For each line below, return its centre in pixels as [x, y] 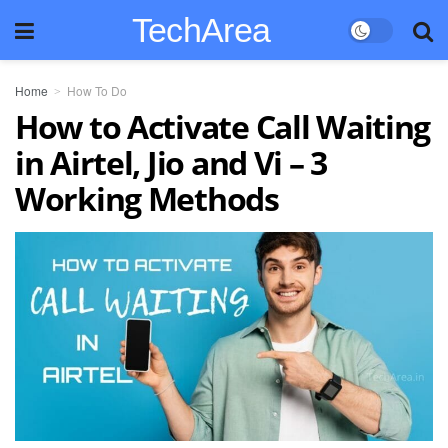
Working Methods [147, 198]
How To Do [97, 90]
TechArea [201, 30]
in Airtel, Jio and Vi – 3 [171, 162]
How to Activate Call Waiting [223, 126]
